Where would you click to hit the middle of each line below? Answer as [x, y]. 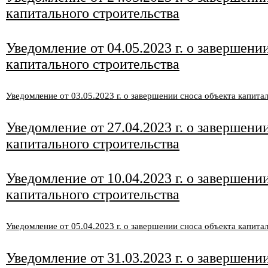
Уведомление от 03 [43, 96]
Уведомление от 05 [43, 226]
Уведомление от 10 [64, 178]
